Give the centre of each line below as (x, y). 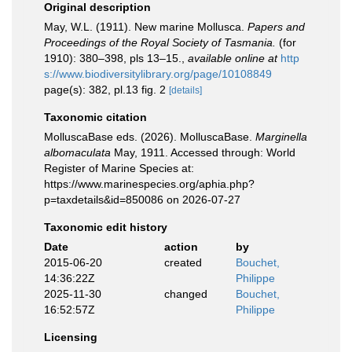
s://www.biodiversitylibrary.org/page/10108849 (158, 74)
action (181, 247)
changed (185, 294)
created (183, 262)
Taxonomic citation (95, 117)
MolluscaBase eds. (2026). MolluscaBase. (150, 137)
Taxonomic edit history (106, 227)
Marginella (281, 137)
